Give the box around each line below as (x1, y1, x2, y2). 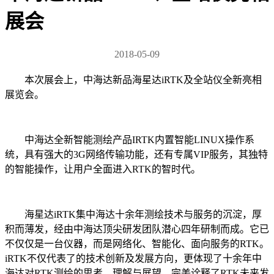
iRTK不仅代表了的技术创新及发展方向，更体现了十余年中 (5, 253, 262, 264)
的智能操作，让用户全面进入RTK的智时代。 (5, 163, 201, 174)
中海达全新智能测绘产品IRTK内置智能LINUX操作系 (24, 134, 254, 145)
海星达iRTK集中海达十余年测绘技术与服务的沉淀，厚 (24, 209, 262, 220)
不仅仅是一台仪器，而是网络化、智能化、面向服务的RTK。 (5, 238, 269, 249)
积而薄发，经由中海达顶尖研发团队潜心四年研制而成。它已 (5, 223, 269, 234)
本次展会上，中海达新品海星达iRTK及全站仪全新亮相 (24, 74, 262, 85)
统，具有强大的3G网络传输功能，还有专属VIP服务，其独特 (5, 149, 268, 160)
